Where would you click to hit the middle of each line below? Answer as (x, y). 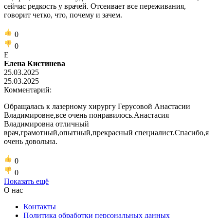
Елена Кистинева (35, 63)
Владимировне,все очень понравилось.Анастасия (86, 115)
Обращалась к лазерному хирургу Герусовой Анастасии (97, 106)
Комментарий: (28, 90)
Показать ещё (26, 181)
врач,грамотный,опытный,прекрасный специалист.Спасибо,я (106, 132)
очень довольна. (31, 141)
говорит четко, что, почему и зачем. (63, 15)
